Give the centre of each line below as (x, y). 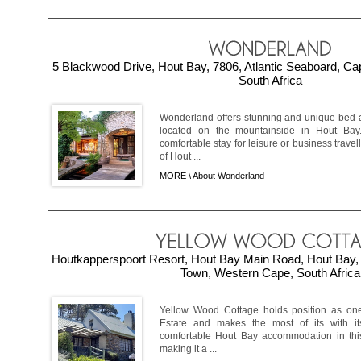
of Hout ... (180, 157)
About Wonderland (228, 176)
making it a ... (188, 349)
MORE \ (176, 176)
